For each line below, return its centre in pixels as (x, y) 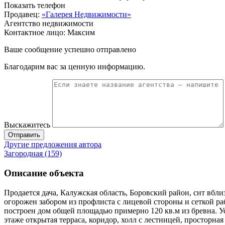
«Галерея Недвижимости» (86, 15)
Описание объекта (44, 173)
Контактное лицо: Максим (49, 33)
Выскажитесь (27, 125)
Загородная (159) (33, 154)
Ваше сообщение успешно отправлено (70, 50)
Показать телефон (35, 6)
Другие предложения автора (53, 145)
